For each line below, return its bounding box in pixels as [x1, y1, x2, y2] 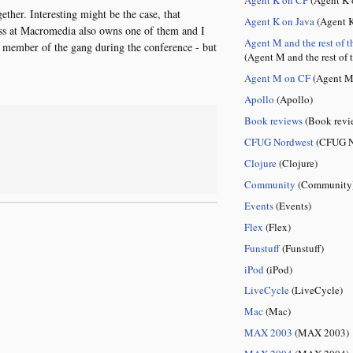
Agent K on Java [243, 13, 314, 28]
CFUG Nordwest [243, 134, 314, 149]
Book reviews [243, 113, 303, 128]
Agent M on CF [243, 70, 310, 85]
